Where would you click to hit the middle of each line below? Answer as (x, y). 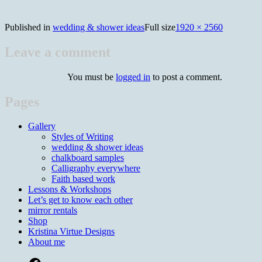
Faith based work (83, 179)
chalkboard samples (88, 158)
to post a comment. (186, 77)
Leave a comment (58, 52)
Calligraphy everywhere (96, 168)
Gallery (42, 126)
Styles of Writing (82, 137)
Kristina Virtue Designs (71, 232)
